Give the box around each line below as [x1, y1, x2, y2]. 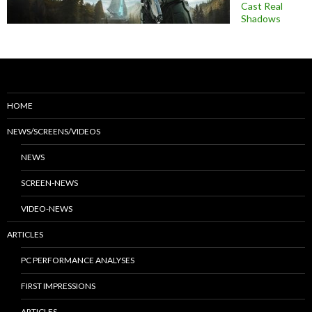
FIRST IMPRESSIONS [21, 280, 95, 291]
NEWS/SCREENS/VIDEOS [7, 125, 100, 136]
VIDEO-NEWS [21, 203, 72, 214]
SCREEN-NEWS [21, 177, 78, 188]
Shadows [241, 12, 281, 24]
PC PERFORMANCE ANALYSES [21, 254, 134, 265]
